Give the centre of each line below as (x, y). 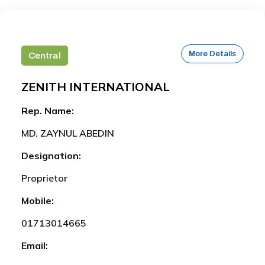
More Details (212, 54)
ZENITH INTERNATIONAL (96, 86)
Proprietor (44, 178)
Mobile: (38, 200)
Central (45, 55)
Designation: (51, 155)
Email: (35, 245)
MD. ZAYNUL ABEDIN (68, 133)
